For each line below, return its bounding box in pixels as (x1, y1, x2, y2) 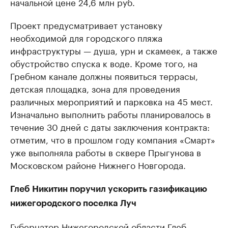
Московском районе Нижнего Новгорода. (10, 158, 186, 172)
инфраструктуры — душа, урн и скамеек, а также (10, 43, 217, 57)
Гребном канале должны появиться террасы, (10, 69, 198, 82)
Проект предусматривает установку (10, 18, 162, 32)
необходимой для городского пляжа (10, 31, 162, 44)
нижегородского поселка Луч (10, 199, 136, 208)
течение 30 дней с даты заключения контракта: (10, 120, 210, 133)
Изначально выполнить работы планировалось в (10, 107, 211, 121)
